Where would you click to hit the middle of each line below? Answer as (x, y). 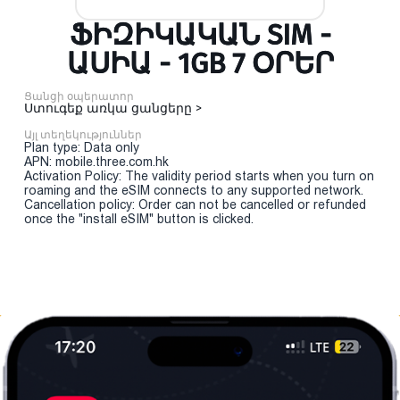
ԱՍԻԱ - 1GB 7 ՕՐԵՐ (200, 63)
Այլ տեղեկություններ (83, 135)
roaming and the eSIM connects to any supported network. (194, 190)
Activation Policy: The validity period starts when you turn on (199, 176)
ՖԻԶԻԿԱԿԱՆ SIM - (200, 35)
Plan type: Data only (82, 147)
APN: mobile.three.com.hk (96, 162)
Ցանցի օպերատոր (79, 96)
